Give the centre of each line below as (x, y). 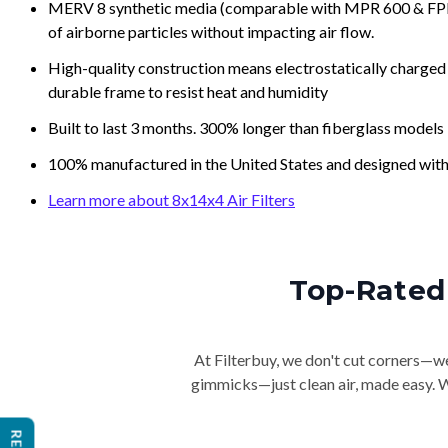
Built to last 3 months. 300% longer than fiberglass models (246, 127)
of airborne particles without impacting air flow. (211, 31)
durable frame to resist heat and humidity (188, 91)
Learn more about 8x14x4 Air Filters (171, 199)
